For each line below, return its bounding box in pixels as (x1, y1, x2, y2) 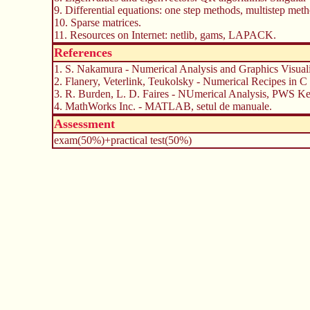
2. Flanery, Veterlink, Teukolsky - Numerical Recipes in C (53, 75, 307, 87)
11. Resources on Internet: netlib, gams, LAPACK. (53, 28, 276, 41)
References (53, 45, 112, 60)
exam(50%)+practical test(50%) (53, 134, 192, 146)
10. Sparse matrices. (53, 16, 141, 28)
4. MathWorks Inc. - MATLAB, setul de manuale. (53, 100, 272, 112)
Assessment (53, 116, 115, 131)
